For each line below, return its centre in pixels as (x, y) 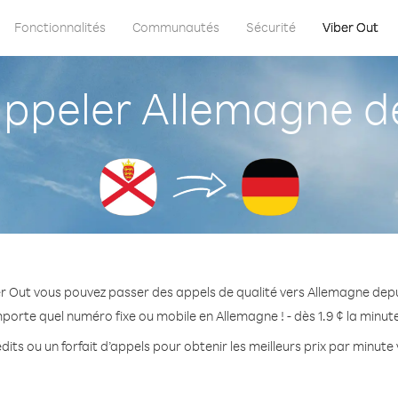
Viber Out (350, 27)
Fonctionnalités (60, 27)
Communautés (176, 27)
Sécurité (271, 27)
